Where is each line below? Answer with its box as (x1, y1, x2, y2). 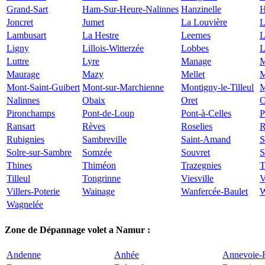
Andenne (7, 249, 41, 260)
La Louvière (181, 17, 227, 28)
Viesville (181, 173, 214, 184)
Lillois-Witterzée (82, 43, 144, 54)
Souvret (181, 147, 210, 158)
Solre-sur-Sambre (7, 147, 72, 158)
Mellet (181, 69, 205, 80)
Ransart (7, 121, 35, 132)
